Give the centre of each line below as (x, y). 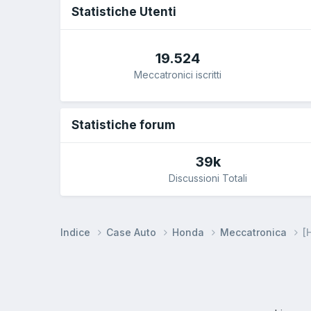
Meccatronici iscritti (178, 74)
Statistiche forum (124, 125)
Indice (77, 232)
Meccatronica (255, 232)
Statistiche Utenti (124, 12)
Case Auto (133, 232)
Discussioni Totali (208, 178)
